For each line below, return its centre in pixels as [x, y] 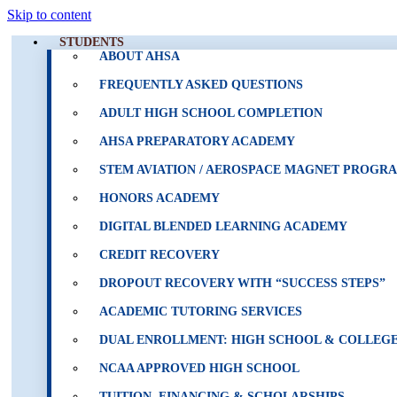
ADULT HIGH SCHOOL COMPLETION [211, 113]
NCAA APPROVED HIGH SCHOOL [199, 368]
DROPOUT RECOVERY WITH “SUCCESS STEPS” [242, 283]
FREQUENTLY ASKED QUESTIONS [201, 85]
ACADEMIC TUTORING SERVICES [201, 311]
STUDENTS [92, 42]
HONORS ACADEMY [160, 198]
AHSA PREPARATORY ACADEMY [197, 141]
